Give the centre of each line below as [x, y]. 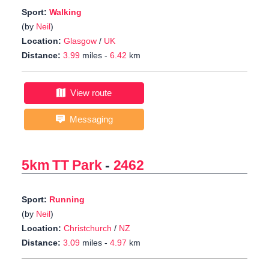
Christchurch [88, 228]
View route [89, 93]
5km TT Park [62, 165]
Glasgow [80, 41]
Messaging [89, 119]
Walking [65, 12]
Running [67, 200]
